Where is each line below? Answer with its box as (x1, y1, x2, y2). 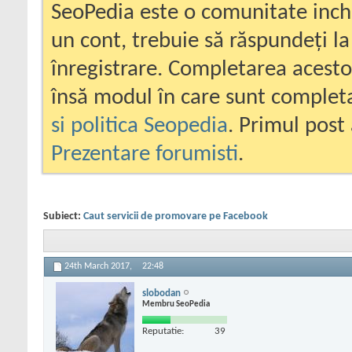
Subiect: (43, 211, 83, 222)
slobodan (142, 288, 181, 299)
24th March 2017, (64, 262, 134, 272)
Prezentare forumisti (51, 143, 238, 166)
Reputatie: (142, 325, 184, 336)
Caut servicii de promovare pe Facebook (83, 211, 268, 222)
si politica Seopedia (51, 115, 228, 137)
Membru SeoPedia (142, 299, 210, 309)
